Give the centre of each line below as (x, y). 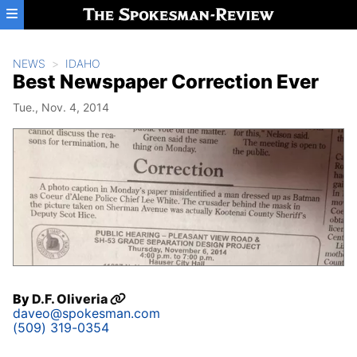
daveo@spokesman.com (86, 314)
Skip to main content (69, 14)
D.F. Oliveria (71, 299)
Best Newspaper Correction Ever (166, 82)
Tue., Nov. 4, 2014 (61, 107)
